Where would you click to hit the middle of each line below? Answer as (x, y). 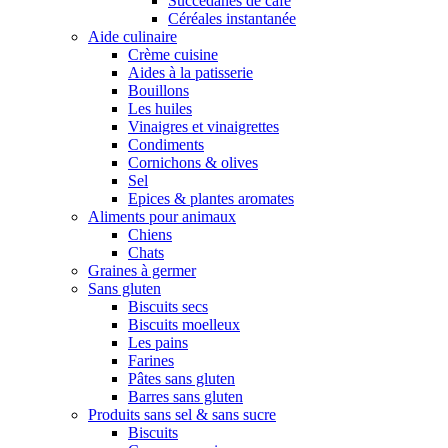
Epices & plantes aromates (211, 199)
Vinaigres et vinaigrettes (203, 127)
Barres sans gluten (185, 397)
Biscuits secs (168, 307)
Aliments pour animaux (162, 217)
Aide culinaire (132, 37)
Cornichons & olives (193, 163)
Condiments (166, 145)
